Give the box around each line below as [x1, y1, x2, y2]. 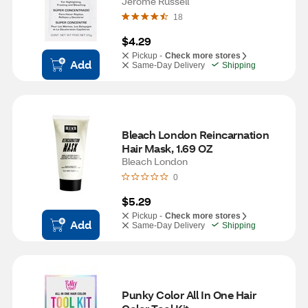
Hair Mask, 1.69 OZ [122, 141, 212, 155]
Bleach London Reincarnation [122, 127, 269, 142]
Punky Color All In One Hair [122, 287, 256, 302]
